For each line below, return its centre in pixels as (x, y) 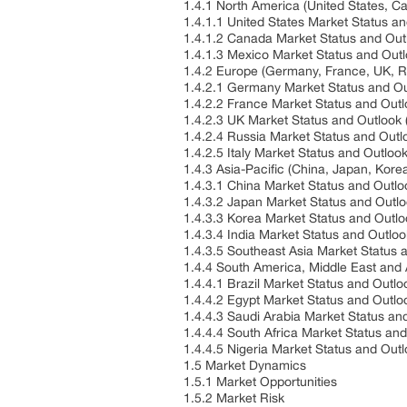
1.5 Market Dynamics (247, 365)
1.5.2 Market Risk (236, 398)
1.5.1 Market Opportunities (262, 382)
